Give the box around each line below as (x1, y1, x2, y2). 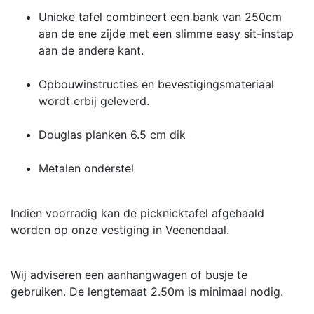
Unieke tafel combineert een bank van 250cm (39, 9, 282, 24)
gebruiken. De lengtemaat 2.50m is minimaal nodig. (11, 284, 283, 299)
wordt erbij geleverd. (39, 93, 149, 108)
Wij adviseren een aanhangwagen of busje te (11, 267, 247, 282)
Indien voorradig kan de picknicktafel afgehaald (11, 205, 264, 220)
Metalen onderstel (39, 161, 134, 175)
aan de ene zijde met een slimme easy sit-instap (39, 26, 294, 41)
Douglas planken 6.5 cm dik (39, 127, 186, 142)
